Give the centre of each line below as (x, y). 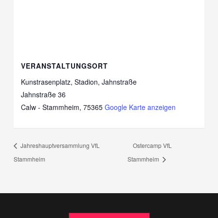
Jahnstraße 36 (44, 94)
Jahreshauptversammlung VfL (60, 145)
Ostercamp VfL (152, 145)
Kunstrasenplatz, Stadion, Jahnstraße (79, 82)
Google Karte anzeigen (140, 107)
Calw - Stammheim (50, 107)
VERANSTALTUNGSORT (65, 65)
